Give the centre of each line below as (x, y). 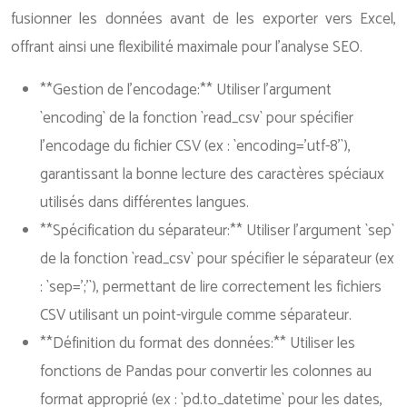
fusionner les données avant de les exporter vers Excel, (203, 19)
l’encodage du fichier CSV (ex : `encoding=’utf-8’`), (195, 146)
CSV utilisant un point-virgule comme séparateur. (196, 315)
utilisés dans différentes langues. (144, 203)
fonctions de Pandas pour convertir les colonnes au (206, 372)
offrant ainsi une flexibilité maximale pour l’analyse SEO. (187, 47)
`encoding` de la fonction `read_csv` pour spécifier (197, 118)
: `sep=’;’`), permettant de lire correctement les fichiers (211, 287)
